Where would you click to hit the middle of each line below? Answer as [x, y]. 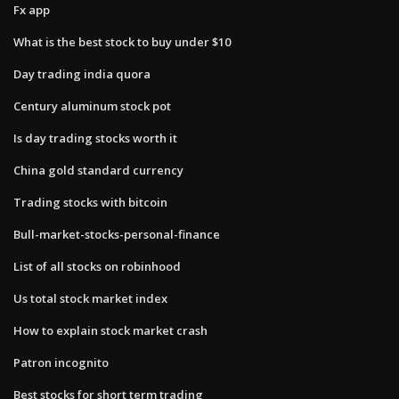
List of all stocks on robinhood [97, 266]
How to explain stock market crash [110, 330]
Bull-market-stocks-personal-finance [117, 234]
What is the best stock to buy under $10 [122, 41]
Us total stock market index [90, 298]
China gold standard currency [98, 170]
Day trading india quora [82, 73]
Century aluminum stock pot [92, 106]
